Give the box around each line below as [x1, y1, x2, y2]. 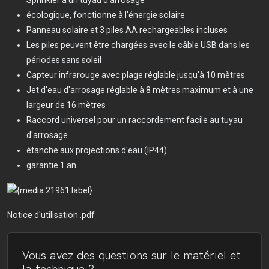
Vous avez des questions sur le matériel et [22, 246, 241, 264]
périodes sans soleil [26, 55, 101, 65]
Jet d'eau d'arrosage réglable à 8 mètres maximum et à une [26, 85, 253, 95]
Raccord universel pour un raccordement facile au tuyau [26, 115, 243, 125]
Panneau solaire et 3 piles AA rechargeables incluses [26, 25, 228, 35]
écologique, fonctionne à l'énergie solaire [26, 10, 185, 20]
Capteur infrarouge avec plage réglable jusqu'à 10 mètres [26, 70, 245, 80]
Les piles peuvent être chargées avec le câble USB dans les [26, 40, 250, 50]
